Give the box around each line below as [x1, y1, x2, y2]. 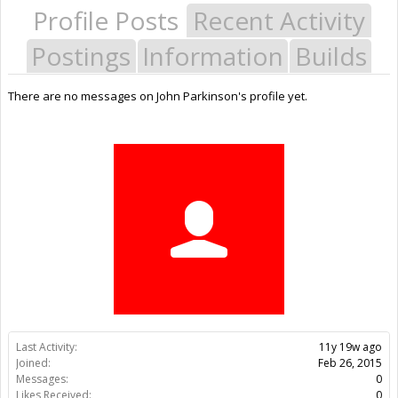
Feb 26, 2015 [318, 354, 382, 370]
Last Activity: [16, 338, 77, 354]
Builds [294, 38, 367, 73]
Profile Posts [33, 3, 179, 37]
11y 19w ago [319, 338, 382, 354]
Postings [31, 38, 131, 73]
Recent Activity [193, 3, 365, 37]
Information [142, 38, 283, 73]
